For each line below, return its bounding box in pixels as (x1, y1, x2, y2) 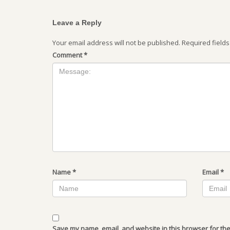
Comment (52, 50, 84, 60)
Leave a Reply (52, 18, 102, 27)
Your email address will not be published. (52, 37, 180, 47)
